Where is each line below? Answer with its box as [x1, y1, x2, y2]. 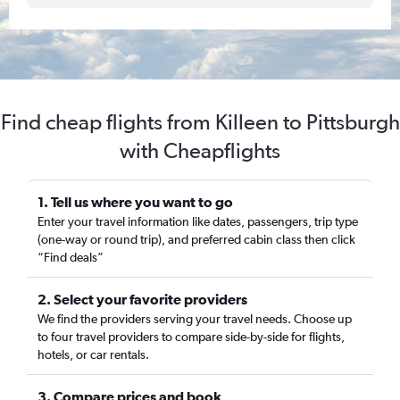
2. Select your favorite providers [37, 291, 247, 307]
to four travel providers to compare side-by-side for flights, [37, 329, 345, 344]
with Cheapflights [120, 137, 280, 163]
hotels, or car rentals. [37, 347, 149, 362]
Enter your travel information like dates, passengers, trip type [37, 214, 358, 229]
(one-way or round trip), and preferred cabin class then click [37, 232, 355, 246]
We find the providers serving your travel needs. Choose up [37, 312, 352, 326]
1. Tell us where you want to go [37, 194, 233, 210]
